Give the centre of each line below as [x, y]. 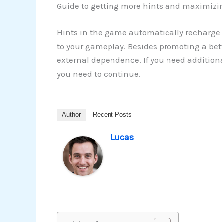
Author [71, 115]
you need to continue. [99, 74]
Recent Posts [112, 115]
